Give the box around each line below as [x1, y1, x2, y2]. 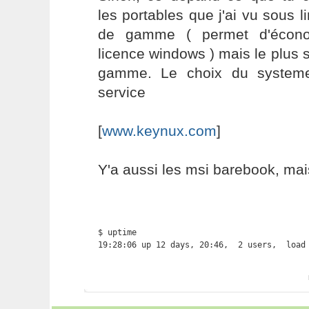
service [97, 84, 146, 100]
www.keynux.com [101, 123, 217, 139]
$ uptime [97, 228, 137, 237]
